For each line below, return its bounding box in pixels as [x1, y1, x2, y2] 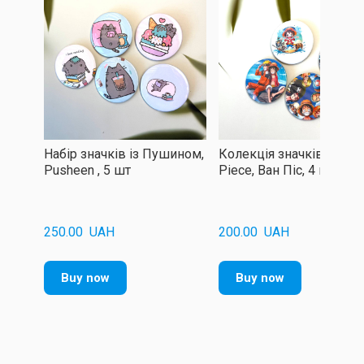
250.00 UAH [44, 223, 115, 240]
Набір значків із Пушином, [44, 145, 204, 162]
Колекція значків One [219, 145, 349, 162]
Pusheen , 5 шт [44, 162, 131, 178]
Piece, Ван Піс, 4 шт [219, 162, 336, 178]
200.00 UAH [219, 223, 289, 240]
